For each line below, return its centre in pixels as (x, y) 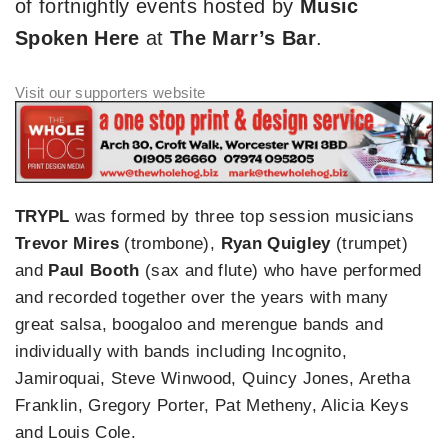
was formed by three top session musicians (241, 217)
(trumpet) (369, 244)
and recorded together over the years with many (202, 298)
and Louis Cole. (76, 433)
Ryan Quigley (275, 244)
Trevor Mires (67, 244)
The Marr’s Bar (243, 38)
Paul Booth (94, 271)
